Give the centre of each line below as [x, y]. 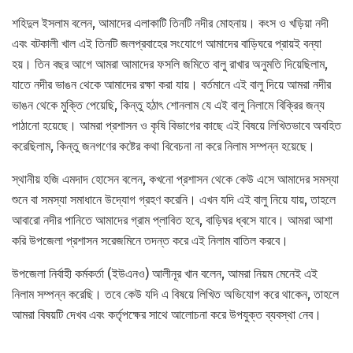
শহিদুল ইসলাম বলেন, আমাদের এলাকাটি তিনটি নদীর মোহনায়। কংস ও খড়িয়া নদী [170, 24]
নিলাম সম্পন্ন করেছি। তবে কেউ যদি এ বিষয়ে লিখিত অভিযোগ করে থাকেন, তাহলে [175, 295]
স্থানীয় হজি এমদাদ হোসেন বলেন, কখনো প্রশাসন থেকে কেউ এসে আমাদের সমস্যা [175, 180]
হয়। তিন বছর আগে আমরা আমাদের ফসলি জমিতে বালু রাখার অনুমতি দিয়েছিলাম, [170, 65]
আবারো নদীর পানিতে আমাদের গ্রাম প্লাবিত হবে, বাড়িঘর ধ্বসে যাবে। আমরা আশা [172, 221]
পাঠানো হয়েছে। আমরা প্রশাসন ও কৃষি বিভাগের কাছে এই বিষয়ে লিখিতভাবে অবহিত [176, 126]
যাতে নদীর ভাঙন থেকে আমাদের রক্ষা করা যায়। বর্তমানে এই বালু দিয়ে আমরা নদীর [171, 85]
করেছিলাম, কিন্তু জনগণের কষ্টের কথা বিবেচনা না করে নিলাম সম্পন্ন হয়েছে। [163, 147]
